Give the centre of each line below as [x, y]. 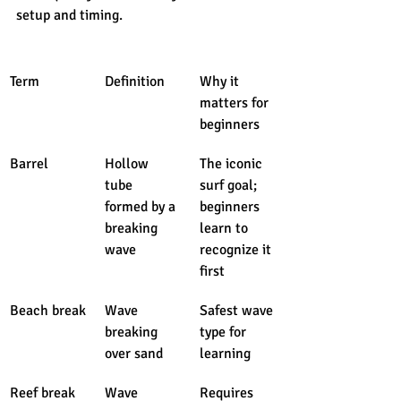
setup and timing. [69, 15]
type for [225, 332]
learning [225, 353]
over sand [134, 353]
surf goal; [230, 185]
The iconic [233, 163]
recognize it [237, 249]
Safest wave [238, 310]
